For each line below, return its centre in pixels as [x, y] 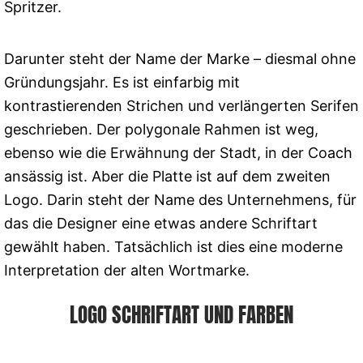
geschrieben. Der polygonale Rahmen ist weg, [161, 129]
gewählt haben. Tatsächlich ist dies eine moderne [173, 246]
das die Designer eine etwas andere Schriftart [161, 223]
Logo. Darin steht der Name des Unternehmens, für [180, 199]
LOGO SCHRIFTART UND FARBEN [181, 314]
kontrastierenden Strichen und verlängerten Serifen [181, 105]
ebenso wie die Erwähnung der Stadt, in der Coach [178, 152]
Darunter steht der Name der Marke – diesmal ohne [180, 58]
